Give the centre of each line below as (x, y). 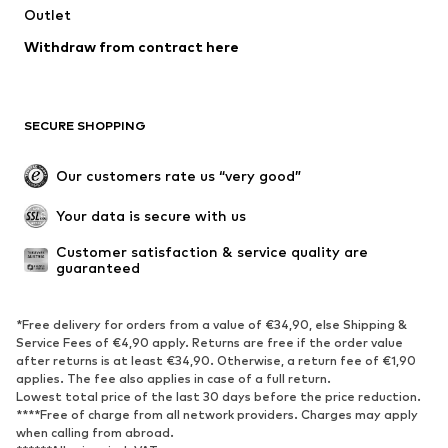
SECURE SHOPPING (85, 125)
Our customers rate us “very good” (178, 175)
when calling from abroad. (95, 432)
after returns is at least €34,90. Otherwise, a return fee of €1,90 (216, 360)
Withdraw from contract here (131, 46)
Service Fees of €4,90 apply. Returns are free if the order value (209, 342)
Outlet (47, 14)
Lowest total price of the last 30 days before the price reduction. (218, 396)
